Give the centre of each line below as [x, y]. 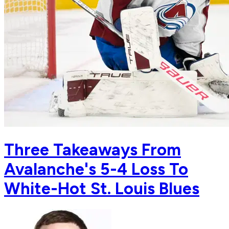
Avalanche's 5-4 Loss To [96, 169]
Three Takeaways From [93, 150]
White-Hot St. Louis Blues [102, 188]
